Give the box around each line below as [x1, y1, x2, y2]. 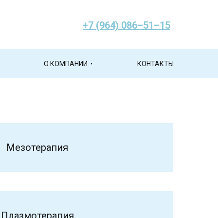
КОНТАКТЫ [137, 60, 174, 68]
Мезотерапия [6, 142, 68, 153]
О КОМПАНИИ [43, 60, 88, 68]
